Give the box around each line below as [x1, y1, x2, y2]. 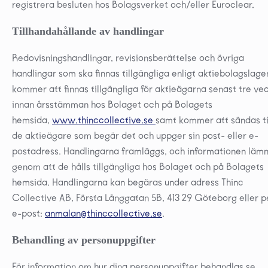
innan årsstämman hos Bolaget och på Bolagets [12, 98, 212, 110]
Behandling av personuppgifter [12, 233, 156, 246]
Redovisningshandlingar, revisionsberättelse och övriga [12, 51, 244, 63]
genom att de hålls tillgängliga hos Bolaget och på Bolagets [12, 160, 264, 172]
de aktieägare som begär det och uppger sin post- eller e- [12, 129, 258, 141]
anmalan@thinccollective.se [45, 207, 162, 219]
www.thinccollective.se [52, 114, 153, 126]
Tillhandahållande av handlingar [12, 25, 164, 37]
